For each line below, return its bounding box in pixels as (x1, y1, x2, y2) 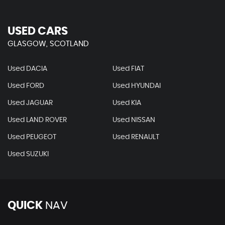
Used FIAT (112, 65, 144, 72)
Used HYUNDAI (112, 82, 161, 89)
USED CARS (8, 25, 68, 37)
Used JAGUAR (8, 99, 53, 106)
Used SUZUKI (8, 150, 49, 158)
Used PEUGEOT (8, 133, 56, 141)
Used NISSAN (112, 116, 155, 124)
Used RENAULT (112, 133, 159, 141)
